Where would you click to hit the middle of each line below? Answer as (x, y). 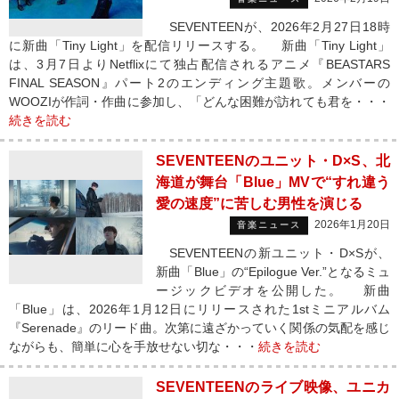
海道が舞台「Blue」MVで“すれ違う (273, 182)
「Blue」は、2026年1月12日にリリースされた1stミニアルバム (199, 309)
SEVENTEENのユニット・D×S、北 (273, 161)
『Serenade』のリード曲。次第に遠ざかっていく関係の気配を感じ (199, 328)
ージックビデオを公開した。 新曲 (273, 290)
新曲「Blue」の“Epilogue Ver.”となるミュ (273, 272)
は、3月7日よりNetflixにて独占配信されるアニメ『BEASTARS (199, 64)
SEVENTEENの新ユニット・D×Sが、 (273, 253)
